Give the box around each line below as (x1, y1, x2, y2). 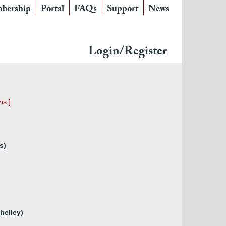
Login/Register (88, 42, 167, 63)
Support (107, 2, 138, 18)
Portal (41, 2, 64, 18)
